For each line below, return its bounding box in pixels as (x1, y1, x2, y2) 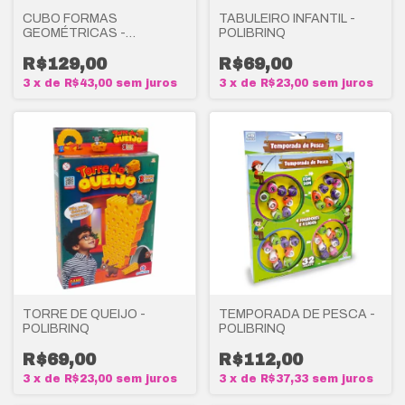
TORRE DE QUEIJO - (23, 306, 146, 321)
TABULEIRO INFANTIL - (218, 12, 355, 26)
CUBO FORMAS (23, 12, 118, 26)
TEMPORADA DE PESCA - (218, 306, 375, 321)
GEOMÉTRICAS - (23, 26, 126, 41)
